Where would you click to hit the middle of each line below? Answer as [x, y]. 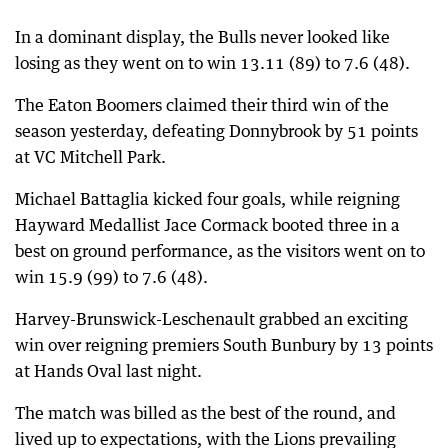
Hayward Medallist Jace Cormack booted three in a [207, 224]
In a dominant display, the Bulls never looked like [202, 36]
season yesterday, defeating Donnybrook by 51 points [216, 130]
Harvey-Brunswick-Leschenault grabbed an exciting [211, 318]
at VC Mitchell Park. [90, 156]
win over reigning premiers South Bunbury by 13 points [224, 344]
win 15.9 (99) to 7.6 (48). [111, 276]
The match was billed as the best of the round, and [205, 412]
